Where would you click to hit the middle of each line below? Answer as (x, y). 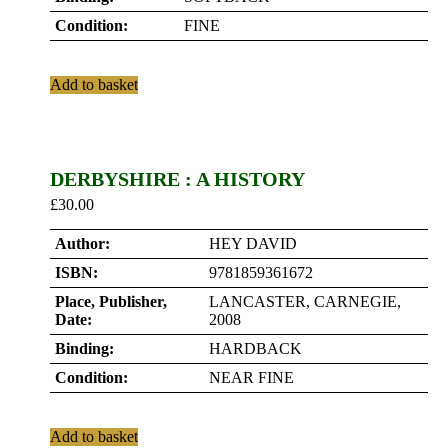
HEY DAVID (253, 243)
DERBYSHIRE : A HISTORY (177, 179)
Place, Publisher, (111, 301)
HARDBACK (255, 348)
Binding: (84, 348)
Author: (82, 243)
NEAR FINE (251, 377)
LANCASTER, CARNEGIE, (305, 301)
